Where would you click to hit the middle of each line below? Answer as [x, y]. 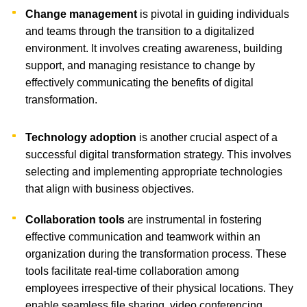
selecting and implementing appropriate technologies [154, 171]
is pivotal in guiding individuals [213, 14]
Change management [82, 14]
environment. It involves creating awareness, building [154, 48]
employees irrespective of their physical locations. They [160, 288]
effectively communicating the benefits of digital [140, 82]
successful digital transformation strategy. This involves [159, 154]
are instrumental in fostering [194, 219]
